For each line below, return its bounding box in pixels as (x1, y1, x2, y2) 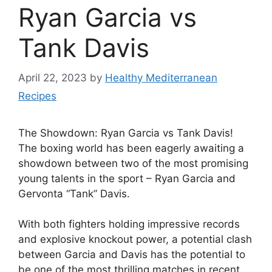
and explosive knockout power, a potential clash (18, 233, 252, 246)
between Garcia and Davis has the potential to (18, 248, 245, 261)
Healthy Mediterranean (105, 71, 217, 84)
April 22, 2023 (18, 71, 87, 84)
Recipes (18, 89, 56, 102)
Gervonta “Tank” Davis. (18, 187, 130, 200)
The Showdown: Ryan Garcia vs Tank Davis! (18, 126, 233, 139)
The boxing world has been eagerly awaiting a (18, 141, 244, 154)
